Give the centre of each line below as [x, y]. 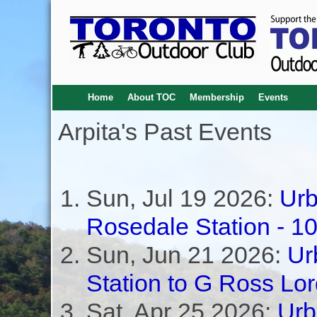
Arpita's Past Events [165, 132]
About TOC [151, 97]
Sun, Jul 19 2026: [183, 198]
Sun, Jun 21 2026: [186, 255]
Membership [217, 97]
